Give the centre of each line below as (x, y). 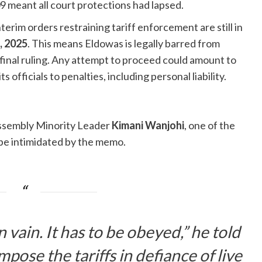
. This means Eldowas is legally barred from (124, 44)
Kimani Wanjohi (148, 125)
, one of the (210, 125)
